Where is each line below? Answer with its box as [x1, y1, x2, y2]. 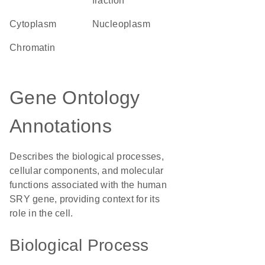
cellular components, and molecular [9, 166, 164, 176]
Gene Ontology [9, 87, 140, 108]
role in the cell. [9, 208, 73, 218]
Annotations [9, 115, 112, 137]
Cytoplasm [17, 19, 57, 29]
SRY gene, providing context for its [9, 194, 160, 204]
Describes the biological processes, [9, 151, 164, 161]
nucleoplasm [99, 19, 151, 29]
